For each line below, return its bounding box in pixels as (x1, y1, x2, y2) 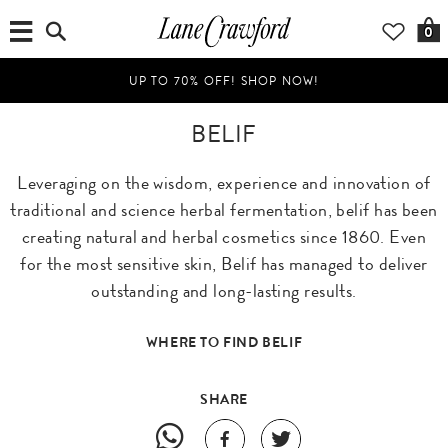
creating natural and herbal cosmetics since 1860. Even (21, 224, 427, 250)
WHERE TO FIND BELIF (145, 332, 303, 352)
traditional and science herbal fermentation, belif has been (10, 197, 438, 223)
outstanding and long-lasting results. (91, 278, 357, 304)
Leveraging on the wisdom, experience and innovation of (17, 170, 431, 196)
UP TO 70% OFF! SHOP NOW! (128, 72, 320, 90)
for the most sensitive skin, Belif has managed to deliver (20, 251, 428, 277)
